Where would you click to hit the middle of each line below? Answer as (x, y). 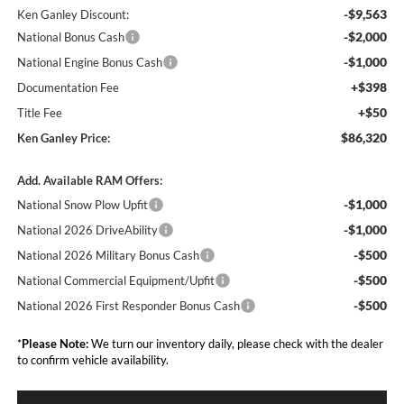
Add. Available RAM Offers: (89, 181)
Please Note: (55, 344)
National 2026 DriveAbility (87, 230)
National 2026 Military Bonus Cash (108, 256)
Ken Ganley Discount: (73, 15)
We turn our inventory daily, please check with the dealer (235, 344)
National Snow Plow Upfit (82, 205)
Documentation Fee (68, 88)
